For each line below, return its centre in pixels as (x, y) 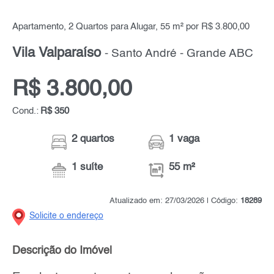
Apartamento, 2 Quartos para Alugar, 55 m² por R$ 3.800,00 (131, 27)
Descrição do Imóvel (62, 250)
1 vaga (184, 139)
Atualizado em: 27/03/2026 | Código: (175, 201)
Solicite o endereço (66, 216)
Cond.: (25, 111)
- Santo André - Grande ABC (179, 54)
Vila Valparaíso (58, 53)
